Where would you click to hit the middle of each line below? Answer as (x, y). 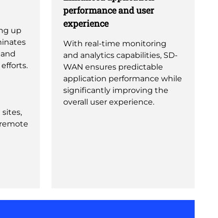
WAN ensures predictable (113, 67)
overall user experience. (109, 102)
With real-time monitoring (115, 44)
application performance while (123, 79)
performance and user (109, 10)
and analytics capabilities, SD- (120, 55)
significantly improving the (116, 90)
